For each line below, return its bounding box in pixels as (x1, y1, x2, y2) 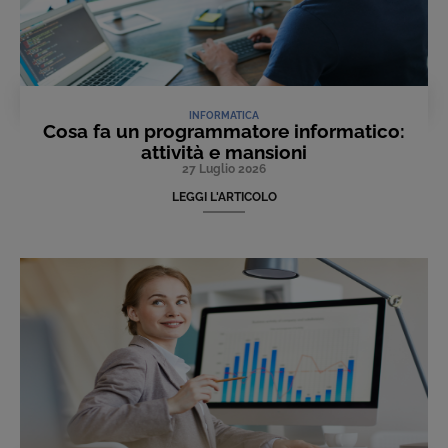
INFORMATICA (189, 109, 259, 121)
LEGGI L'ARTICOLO (171, 189, 277, 204)
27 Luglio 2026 (182, 161, 266, 176)
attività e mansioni (141, 140, 307, 163)
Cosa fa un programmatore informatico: (43, 119, 405, 142)
